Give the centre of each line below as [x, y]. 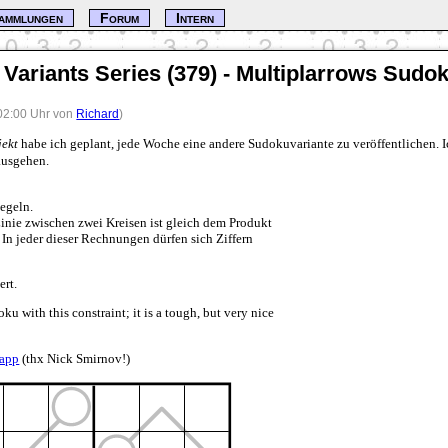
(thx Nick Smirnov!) [75, 358]
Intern [195, 18]
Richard [98, 113]
